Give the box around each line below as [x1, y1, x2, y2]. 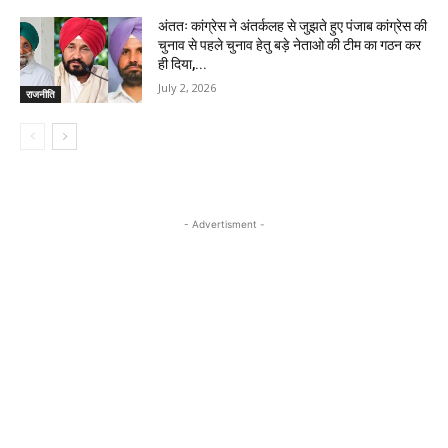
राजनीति [26, 86, 55, 101]
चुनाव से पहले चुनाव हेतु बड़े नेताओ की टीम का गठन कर [158, 37, 422, 54]
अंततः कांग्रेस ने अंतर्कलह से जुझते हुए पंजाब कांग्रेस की [158, 18, 428, 35]
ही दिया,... [158, 56, 208, 73]
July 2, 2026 [158, 80, 217, 96]
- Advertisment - [183, 217, 265, 230]
